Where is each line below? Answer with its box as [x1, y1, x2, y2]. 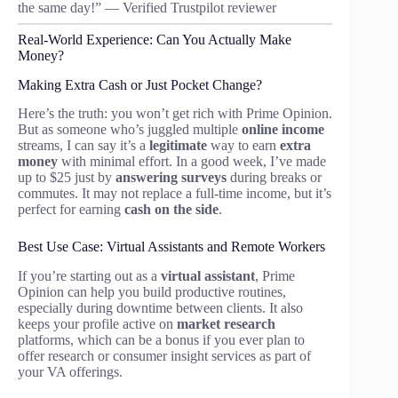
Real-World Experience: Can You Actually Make [18, 31, 291, 47]
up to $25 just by [18, 170, 115, 186]
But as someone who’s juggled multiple [18, 122, 242, 138]
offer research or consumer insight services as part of [18, 348, 311, 364]
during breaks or [227, 170, 322, 186]
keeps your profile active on [18, 316, 177, 332]
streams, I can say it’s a [18, 138, 149, 154]
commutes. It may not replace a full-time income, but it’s [18, 186, 331, 202]
